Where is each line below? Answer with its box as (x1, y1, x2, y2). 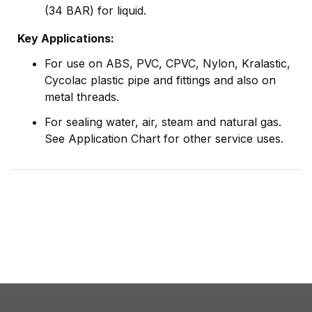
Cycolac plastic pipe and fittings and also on (45, 73, 276, 88)
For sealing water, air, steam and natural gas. (45, 115, 281, 130)
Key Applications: (17, 31, 114, 46)
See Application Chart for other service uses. (45, 132, 283, 146)
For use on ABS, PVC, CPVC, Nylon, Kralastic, (45, 56, 290, 71)
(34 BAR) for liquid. (45, 3, 146, 18)
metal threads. (45, 90, 119, 104)
